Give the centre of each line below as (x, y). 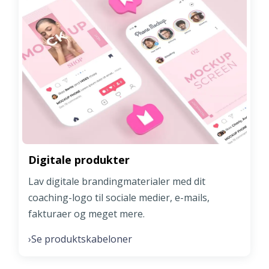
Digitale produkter (79, 159)
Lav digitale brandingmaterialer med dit (117, 181)
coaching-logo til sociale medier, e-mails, (119, 197)
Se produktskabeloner (82, 239)
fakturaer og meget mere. (86, 213)
